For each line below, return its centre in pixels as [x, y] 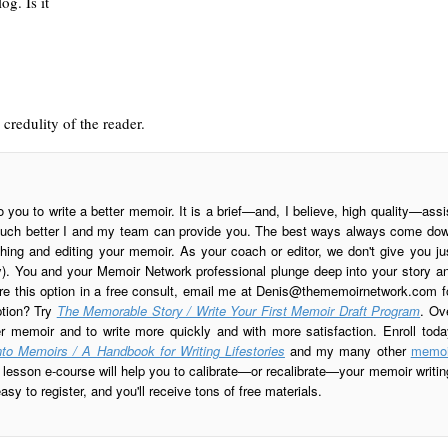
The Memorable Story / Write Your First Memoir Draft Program [238, 310]
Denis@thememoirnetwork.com [347, 290]
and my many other [347, 350]
